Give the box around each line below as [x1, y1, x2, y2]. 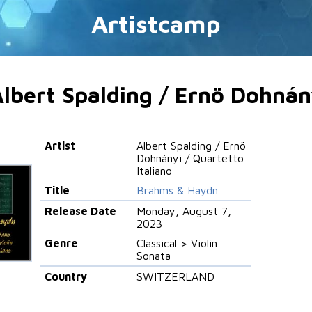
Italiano [136, 164, 173, 177]
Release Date [45, 204, 117, 217]
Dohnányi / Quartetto [136, 151, 244, 164]
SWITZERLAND [136, 270, 215, 283]
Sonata [136, 249, 171, 262]
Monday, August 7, [136, 204, 232, 217]
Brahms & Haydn [136, 183, 219, 196]
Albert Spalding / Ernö [136, 139, 247, 152]
